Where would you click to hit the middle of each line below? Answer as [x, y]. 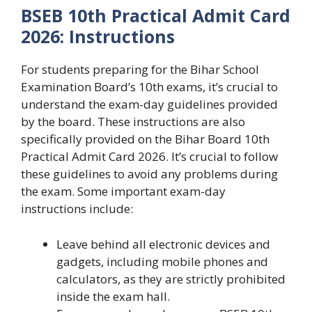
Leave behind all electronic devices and [163, 244]
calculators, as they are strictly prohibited [171, 279]
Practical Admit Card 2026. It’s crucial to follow [149, 157]
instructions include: [77, 209]
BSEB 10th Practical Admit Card [156, 16]
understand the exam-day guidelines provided [149, 104]
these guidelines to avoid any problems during [149, 174]
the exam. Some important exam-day [123, 192]
